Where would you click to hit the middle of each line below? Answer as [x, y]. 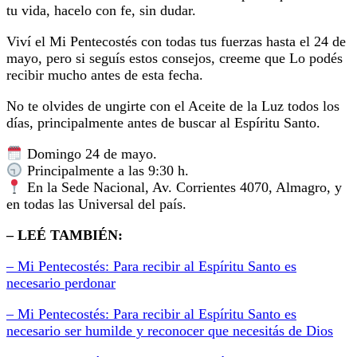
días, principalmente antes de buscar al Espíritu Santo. [163, 122]
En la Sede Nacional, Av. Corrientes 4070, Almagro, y [182, 188]
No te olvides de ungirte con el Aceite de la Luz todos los [173, 106]
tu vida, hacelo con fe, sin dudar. [101, 10]
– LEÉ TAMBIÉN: [65, 235]
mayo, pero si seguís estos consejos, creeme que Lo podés [175, 58]
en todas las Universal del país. [96, 204]
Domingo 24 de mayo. [90, 154]
